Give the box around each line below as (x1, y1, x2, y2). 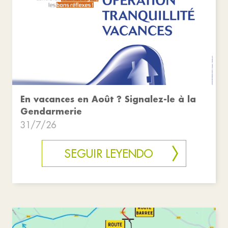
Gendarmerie (20, 106, 82, 117)
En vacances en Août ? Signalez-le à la (20, 94, 196, 105)
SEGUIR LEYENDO (65, 147, 153, 161)
